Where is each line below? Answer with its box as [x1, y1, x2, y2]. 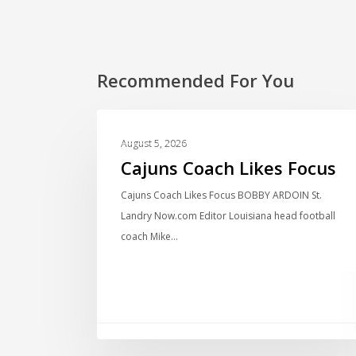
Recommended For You [97, 68, 294, 92]
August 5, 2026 [121, 136, 187, 150]
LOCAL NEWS [122, 127, 185, 141]
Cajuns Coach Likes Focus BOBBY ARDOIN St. [121, 188, 322, 202]
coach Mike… [121, 229, 178, 243]
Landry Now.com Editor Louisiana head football [121, 208, 335, 222]
